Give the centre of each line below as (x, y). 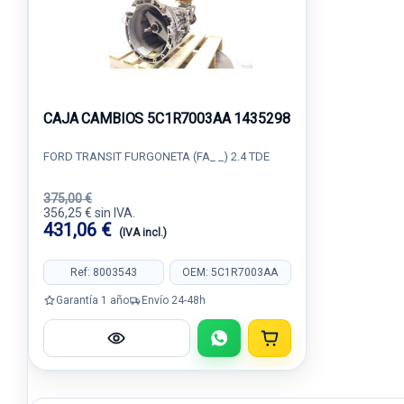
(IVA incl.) (143, 233)
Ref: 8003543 (104, 272)
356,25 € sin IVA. (89, 213)
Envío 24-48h (174, 300)
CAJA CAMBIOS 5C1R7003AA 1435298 (167, 119)
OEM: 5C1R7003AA (230, 272)
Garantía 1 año (92, 300)
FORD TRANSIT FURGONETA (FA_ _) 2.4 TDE (156, 156)
